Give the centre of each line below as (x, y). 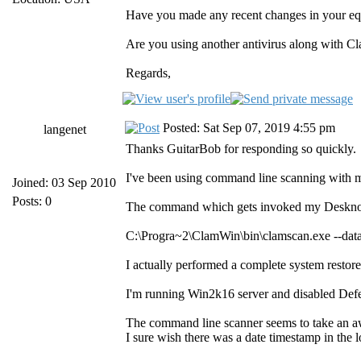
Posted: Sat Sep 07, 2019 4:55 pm (247, 128)
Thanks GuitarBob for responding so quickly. (241, 149)
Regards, (148, 73)
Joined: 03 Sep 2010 (64, 183)
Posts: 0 (32, 201)
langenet (64, 129)
